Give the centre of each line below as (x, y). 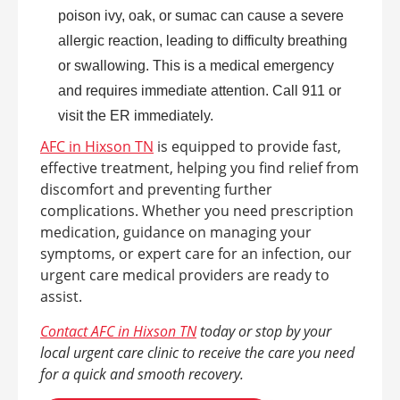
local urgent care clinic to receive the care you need (197, 352)
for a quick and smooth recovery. (142, 374)
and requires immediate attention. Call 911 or (200, 90)
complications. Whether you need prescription (197, 210)
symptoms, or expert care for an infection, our (196, 253)
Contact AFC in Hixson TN (118, 331)
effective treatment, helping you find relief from (200, 167)
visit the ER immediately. (136, 115)
